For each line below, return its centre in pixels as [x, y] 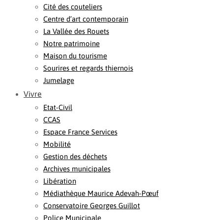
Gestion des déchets [75, 156]
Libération [60, 181]
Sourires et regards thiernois [88, 68]
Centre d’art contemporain [86, 19]
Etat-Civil [58, 107]
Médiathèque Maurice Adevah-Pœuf [101, 193]
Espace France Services [80, 132]
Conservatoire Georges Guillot [92, 206]
